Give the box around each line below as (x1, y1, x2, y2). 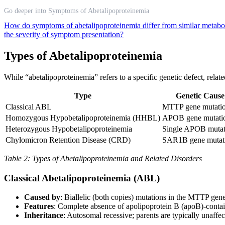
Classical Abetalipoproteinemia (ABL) (4, 172, 160, 183)
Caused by (24, 193, 60, 202)
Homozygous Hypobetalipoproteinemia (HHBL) (6, 113, 160, 122)
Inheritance (24, 211, 63, 220)
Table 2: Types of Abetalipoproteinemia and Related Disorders (4, 154, 202, 163)
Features (24, 202, 54, 211)
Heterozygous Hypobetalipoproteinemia (6, 124, 132, 133)
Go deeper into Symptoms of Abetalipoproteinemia (4, 7, 149, 15)
